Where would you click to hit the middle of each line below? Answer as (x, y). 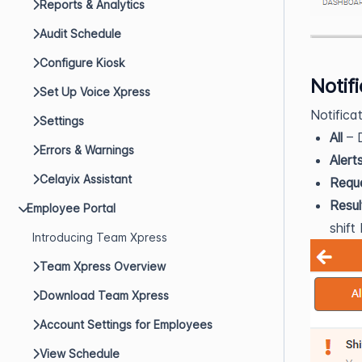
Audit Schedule (80, 34)
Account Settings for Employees (126, 324)
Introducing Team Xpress (100, 237)
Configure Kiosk (82, 63)
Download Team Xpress (104, 295)
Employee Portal (71, 208)
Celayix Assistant (86, 179)
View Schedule (80, 354)
